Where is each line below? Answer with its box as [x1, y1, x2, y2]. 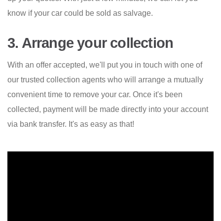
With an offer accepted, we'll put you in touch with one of [7, 60, 202, 69]
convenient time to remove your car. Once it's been [7, 90, 183, 99]
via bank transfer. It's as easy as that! [7, 119, 134, 128]
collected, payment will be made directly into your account [7, 105, 208, 113]
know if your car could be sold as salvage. [7, 8, 153, 17]
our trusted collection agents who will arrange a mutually [7, 75, 203, 84]
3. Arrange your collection [7, 35, 174, 51]
